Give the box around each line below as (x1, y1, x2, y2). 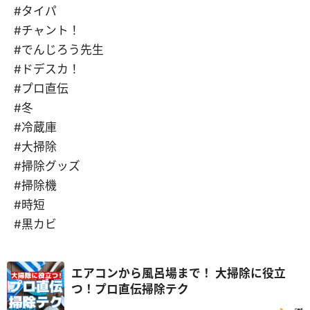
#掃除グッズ (14, 159, 80, 174)
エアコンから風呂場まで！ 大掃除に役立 (71, 266, 215, 280)
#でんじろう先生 (14, 43, 104, 57)
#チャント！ (14, 24, 80, 38)
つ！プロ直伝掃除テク (71, 282, 189, 296)
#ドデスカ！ (14, 62, 80, 77)
